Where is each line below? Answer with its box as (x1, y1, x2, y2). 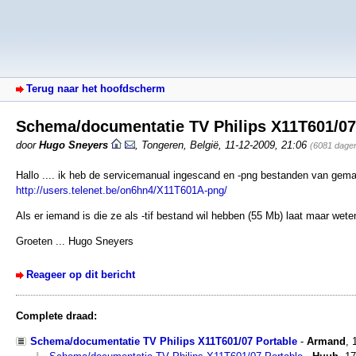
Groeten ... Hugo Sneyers (16, 235, 133, 248)
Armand (307, 335, 346, 348)
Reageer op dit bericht (26, 269, 135, 281)
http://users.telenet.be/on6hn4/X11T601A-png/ (16, 184, 227, 196)
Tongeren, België (141, 138, 219, 151)
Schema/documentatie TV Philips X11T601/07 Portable (30, 335, 297, 348)
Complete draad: (16, 310, 97, 323)
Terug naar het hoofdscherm (26, 83, 165, 95)
